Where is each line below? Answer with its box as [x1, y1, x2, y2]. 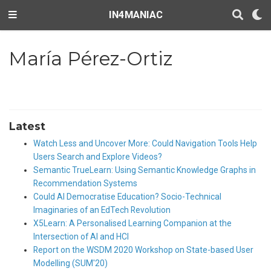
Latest [9, 120, 45, 133]
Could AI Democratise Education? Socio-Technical [33, 192, 221, 202]
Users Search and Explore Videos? [33, 152, 162, 162]
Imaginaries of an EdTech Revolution [33, 205, 171, 215]
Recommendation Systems [33, 178, 137, 189]
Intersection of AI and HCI [33, 232, 129, 242]
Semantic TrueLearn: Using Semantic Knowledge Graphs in [33, 165, 256, 175]
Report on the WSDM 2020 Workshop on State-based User [33, 245, 253, 255]
